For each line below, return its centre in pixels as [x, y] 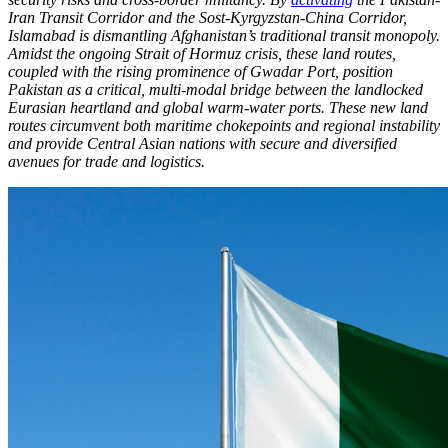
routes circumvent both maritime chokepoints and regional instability [224, 126]
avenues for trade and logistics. [106, 162]
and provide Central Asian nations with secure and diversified [202, 144]
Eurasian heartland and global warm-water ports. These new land [218, 108]
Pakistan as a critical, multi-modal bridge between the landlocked [215, 90]
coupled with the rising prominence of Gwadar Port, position [200, 72]
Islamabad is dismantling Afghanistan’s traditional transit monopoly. [224, 36]
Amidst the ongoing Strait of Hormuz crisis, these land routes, [202, 54]
